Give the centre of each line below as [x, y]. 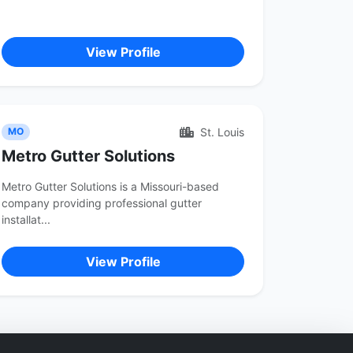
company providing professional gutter [102, 203]
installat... [26, 219]
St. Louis [221, 132]
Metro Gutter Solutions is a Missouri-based [110, 186]
